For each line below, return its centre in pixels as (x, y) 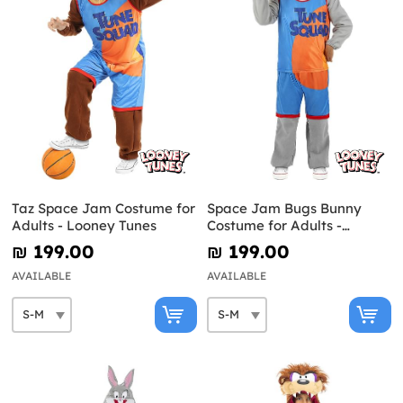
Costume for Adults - (274, 225)
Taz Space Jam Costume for (103, 208)
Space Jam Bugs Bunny (284, 208)
